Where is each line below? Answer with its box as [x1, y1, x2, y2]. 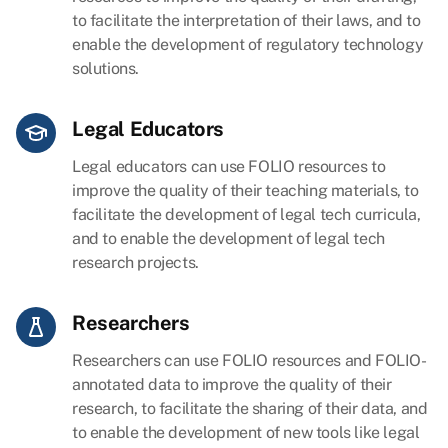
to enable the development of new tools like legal [72, 423, 420, 443]
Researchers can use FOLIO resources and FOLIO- [72, 351, 427, 371]
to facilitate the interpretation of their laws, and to [72, 11, 421, 31]
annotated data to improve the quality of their [72, 375, 392, 395]
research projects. [72, 253, 199, 273]
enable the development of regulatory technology [72, 35, 424, 55]
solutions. [72, 59, 139, 79]
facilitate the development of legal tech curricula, [72, 205, 421, 225]
